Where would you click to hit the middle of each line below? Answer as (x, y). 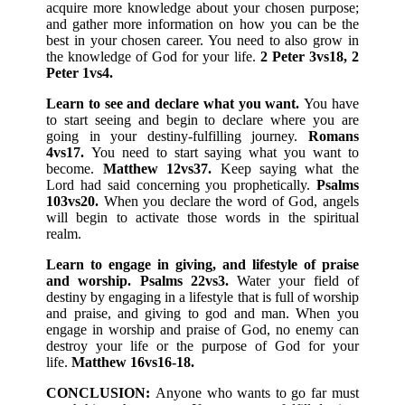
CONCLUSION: (101, 393)
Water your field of (298, 281)
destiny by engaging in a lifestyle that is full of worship (202, 297)
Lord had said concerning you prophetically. (181, 185)
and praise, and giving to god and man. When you (202, 314)
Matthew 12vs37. (161, 169)
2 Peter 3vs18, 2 (309, 57)
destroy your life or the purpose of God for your (202, 346)
